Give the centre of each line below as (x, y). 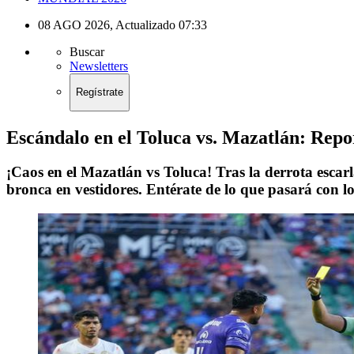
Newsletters (99, 66)
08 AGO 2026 (74, 25)
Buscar (87, 52)
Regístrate (100, 92)
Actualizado (145, 25)
